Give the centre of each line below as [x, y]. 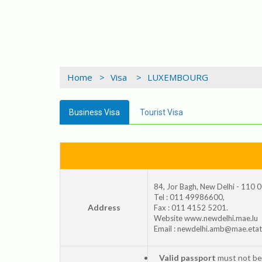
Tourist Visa [161, 112]
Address [104, 207]
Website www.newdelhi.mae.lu [206, 218]
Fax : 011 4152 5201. [191, 207]
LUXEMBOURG [178, 77]
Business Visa [94, 112]
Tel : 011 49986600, [189, 197]
